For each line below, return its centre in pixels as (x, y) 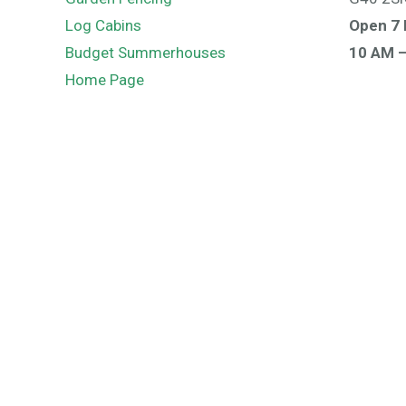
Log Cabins (103, 25)
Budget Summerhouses (145, 53)
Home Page (105, 80)
